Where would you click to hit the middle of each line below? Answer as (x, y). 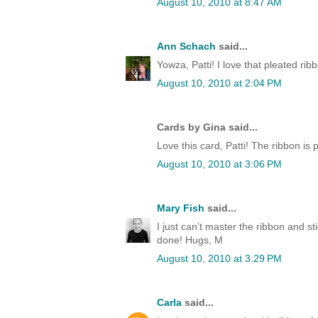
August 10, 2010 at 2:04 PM (219, 83)
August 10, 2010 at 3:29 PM (219, 259)
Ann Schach (186, 46)
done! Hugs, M (190, 240)
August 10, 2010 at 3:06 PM (219, 164)
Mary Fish (181, 208)
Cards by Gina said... (207, 127)
